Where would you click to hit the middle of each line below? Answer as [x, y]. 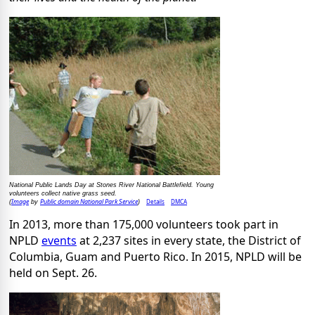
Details [155, 201]
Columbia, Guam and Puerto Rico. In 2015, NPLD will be [155, 256]
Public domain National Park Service [89, 201]
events [59, 240]
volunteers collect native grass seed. [63, 193]
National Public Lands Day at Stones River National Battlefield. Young [111, 185]
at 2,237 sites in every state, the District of [189, 240]
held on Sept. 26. [53, 272]
